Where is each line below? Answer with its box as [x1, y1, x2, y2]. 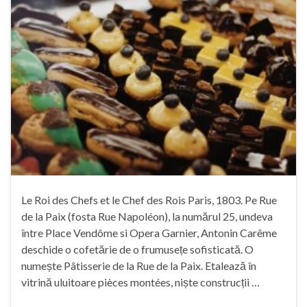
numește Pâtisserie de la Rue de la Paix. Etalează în [21, 258, 256, 272]
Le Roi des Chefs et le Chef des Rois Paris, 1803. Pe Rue [21, 193, 277, 206]
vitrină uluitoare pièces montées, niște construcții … [21, 275, 260, 288]
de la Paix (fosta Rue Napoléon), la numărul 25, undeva [21, 209, 273, 223]
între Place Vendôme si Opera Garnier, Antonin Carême [21, 225, 277, 239]
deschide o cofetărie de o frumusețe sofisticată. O [21, 242, 254, 256]
